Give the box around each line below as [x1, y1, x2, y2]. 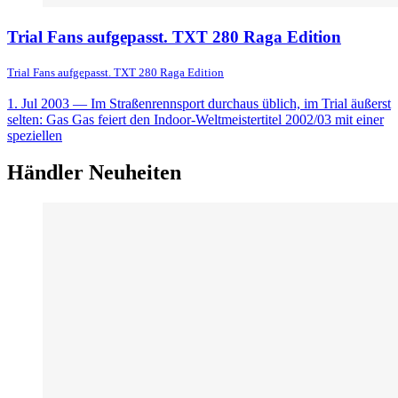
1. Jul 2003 [7, 95, 69, 111]
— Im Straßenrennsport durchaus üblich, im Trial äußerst [69, 95, 391, 111]
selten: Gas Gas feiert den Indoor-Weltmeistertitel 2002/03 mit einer [7, 111, 384, 127]
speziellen [7, 127, 62, 143]
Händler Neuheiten [7, 161, 181, 185]
